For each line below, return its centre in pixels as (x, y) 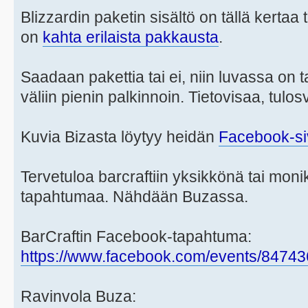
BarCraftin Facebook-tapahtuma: (136, 237)
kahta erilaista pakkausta (131, 37)
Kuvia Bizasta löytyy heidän (120, 137)
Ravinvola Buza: (78, 297)
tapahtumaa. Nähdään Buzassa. (134, 197)
